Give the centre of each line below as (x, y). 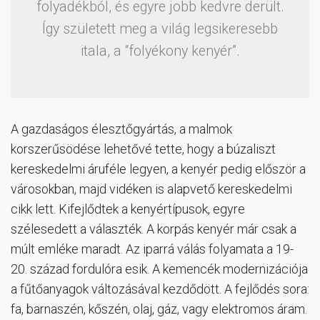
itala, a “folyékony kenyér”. (160, 51)
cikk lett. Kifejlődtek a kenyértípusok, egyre (128, 209)
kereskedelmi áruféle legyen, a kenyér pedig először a (158, 169)
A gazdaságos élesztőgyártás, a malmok (121, 129)
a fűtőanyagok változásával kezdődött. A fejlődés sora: (160, 289)
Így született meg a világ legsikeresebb (160, 29)
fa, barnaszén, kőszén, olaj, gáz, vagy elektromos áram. (159, 309)
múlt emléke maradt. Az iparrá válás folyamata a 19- (152, 249)
